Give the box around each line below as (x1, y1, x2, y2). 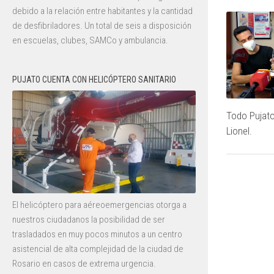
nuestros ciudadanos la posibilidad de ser (12, 214, 165, 226)
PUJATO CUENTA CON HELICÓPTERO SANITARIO (12, 74, 176, 84)
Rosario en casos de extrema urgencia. (12, 258, 156, 270)
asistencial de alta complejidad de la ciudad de (12, 243, 183, 255)
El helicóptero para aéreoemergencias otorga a (12, 199, 187, 211)
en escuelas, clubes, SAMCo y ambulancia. (12, 34, 168, 46)
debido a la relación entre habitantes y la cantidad (12, 5, 193, 17)
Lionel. (226, 124, 252, 137)
